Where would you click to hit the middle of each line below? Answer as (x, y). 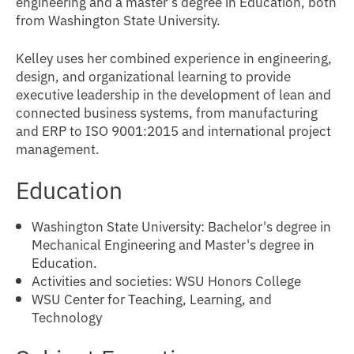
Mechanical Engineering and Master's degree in (173, 244)
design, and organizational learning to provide (153, 75)
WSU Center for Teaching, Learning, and (152, 298)
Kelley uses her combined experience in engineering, (174, 57)
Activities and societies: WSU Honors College (166, 280)
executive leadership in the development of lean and (173, 94)
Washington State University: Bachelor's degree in (181, 226)
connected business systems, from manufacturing (167, 112)
